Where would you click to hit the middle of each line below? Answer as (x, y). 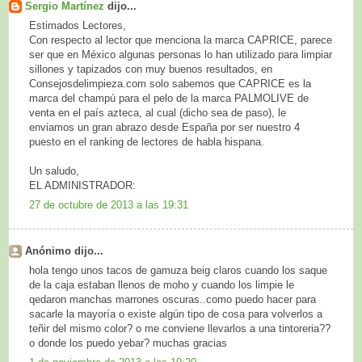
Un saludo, (54, 170)
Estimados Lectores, (78, 25)
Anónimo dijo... (64, 251)
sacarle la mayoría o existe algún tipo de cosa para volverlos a (176, 314)
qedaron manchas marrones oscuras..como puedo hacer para (173, 299)
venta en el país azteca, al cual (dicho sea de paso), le (158, 112)
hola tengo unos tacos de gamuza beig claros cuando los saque (178, 270)
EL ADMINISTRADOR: (82, 185)
